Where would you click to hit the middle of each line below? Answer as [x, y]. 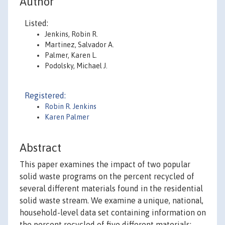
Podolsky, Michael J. [76, 66]
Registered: [45, 95]
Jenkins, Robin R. [71, 34]
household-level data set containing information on [113, 213]
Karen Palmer [67, 117]
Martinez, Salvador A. [79, 45]
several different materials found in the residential [111, 189]
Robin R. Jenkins [71, 106]
